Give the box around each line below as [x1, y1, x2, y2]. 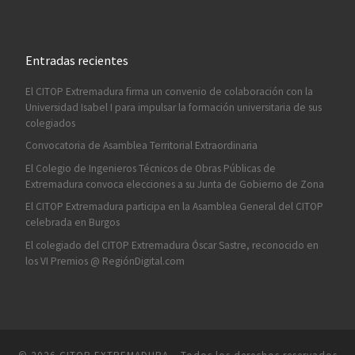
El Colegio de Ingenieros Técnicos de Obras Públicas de [25, 161, 276, 175]
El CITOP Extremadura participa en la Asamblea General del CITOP [25, 200, 323, 214]
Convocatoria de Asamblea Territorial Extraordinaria [25, 139, 258, 153]
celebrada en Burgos [25, 216, 120, 230]
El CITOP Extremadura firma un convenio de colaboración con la [25, 85, 313, 99]
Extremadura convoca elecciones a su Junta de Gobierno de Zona [25, 177, 324, 191]
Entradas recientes [25, 52, 128, 68]
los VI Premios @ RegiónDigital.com [25, 254, 185, 268]
